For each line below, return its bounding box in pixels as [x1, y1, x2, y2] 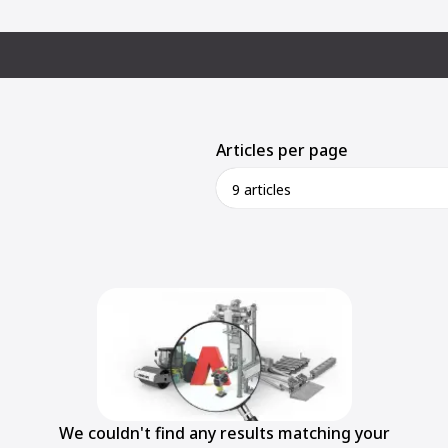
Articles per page [216, 139, 348, 161]
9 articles [232, 179, 291, 199]
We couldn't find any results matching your [58, 421, 390, 444]
